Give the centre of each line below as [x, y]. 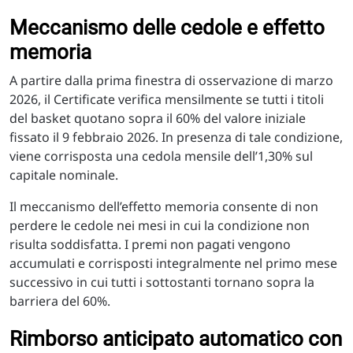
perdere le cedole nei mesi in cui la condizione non [160, 225]
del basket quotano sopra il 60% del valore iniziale [158, 118]
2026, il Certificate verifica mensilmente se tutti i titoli [167, 99]
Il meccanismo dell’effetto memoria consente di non [164, 206]
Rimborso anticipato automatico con [176, 339]
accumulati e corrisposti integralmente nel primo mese [173, 263]
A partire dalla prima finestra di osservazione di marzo [171, 80]
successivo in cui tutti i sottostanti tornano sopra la [162, 282]
